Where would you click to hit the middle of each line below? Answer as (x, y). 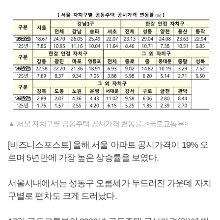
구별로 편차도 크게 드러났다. (62, 196)
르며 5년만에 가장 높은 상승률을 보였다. (84, 158)
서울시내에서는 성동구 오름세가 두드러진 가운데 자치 (110, 183)
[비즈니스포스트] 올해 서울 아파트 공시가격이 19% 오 (108, 145)
